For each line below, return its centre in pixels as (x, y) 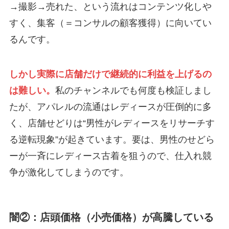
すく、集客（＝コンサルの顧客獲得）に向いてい (110, 23)
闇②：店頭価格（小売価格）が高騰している (111, 217)
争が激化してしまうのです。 (69, 172)
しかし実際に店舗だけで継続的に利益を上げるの (110, 74)
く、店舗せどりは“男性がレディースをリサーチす (112, 123)
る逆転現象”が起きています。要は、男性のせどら (112, 139)
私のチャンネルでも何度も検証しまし (133, 90)
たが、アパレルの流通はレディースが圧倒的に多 (110, 107)
